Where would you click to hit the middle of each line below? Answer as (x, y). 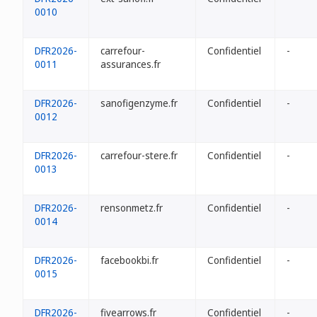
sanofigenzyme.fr (139, 103)
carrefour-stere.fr (139, 155)
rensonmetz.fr (132, 208)
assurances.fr (131, 64)
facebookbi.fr (129, 260)
